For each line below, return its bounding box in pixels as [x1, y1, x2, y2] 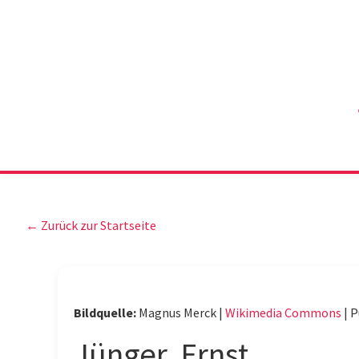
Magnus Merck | [139, 305, 225, 321]
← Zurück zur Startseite [26, 217, 156, 233]
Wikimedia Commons [225, 305, 341, 321]
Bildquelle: [74, 305, 136, 321]
